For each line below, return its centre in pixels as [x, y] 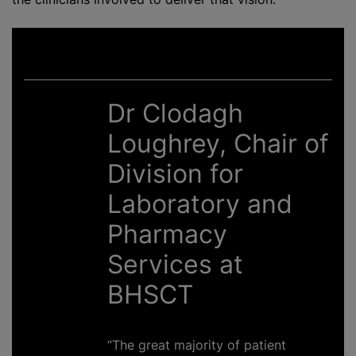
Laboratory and [199, 204]
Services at [175, 264]
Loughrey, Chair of [218, 143]
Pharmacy [167, 234]
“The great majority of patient [196, 345]
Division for [175, 174]
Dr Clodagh [175, 113]
